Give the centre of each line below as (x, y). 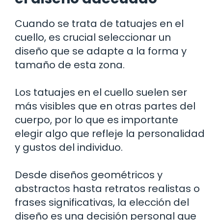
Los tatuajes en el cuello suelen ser (101, 92)
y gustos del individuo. (69, 147)
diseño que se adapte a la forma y (101, 51)
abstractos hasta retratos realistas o (107, 188)
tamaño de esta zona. (70, 65)
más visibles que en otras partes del (105, 106)
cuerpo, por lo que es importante (96, 120)
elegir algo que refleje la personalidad (110, 133)
